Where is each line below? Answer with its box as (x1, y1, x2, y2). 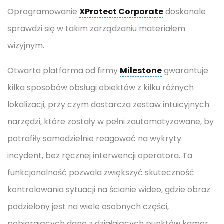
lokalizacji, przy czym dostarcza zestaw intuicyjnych (7, 99, 209, 110)
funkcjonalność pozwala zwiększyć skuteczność (7, 167, 194, 178)
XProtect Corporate (79, 6, 163, 17)
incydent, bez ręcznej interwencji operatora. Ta (7, 150, 192, 161)
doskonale (163, 6, 206, 17)
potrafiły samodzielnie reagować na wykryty (7, 133, 181, 144)
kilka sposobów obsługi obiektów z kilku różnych (7, 82, 194, 93)
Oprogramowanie (7, 6, 79, 17)
